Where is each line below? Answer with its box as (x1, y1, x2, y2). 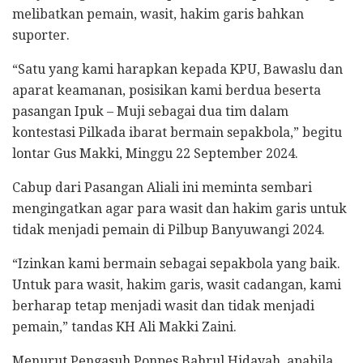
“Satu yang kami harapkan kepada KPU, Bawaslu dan (12, 61, 343, 77)
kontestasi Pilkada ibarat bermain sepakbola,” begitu (12, 124, 342, 140)
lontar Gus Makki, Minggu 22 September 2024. (12, 145, 298, 161)
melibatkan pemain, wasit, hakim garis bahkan (12, 6, 304, 22)
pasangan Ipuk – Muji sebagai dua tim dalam (12, 103, 288, 119)
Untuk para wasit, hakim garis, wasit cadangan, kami (12, 276, 341, 293)
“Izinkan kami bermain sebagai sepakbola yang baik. (12, 255, 340, 271)
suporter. (12, 27, 70, 43)
